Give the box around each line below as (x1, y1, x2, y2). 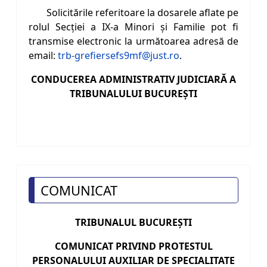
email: (29, 49, 58, 63)
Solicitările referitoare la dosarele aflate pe (46, 6, 238, 20)
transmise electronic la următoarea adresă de (29, 35, 238, 48)
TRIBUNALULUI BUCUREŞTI (70, 87, 197, 101)
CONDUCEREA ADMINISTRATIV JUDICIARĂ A (31, 73, 236, 86)
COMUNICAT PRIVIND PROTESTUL (54, 240, 213, 253)
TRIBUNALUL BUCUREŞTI (75, 216, 192, 229)
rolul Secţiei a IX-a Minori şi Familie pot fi (29, 20, 238, 34)
